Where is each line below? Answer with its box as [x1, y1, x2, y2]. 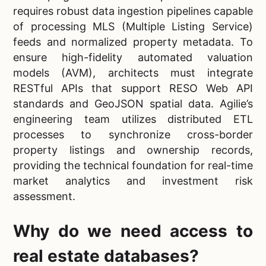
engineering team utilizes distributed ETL [13, 113, 253, 125]
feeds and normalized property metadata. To [13, 36, 253, 48]
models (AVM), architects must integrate [13, 66, 253, 79]
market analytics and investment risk [13, 175, 253, 187]
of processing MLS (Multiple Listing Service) [13, 20, 253, 33]
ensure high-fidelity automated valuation [13, 51, 253, 64]
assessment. [13, 190, 75, 202]
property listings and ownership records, [13, 144, 253, 156]
